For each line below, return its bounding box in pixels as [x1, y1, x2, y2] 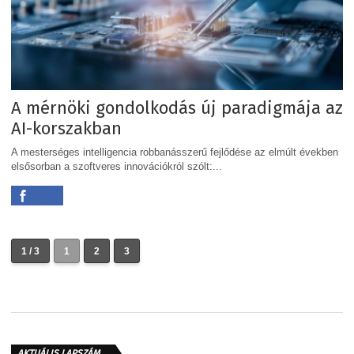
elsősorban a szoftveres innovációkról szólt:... [11, 160, 222, 173]
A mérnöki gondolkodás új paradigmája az [11, 97, 343, 119]
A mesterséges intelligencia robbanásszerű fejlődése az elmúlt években [11, 146, 338, 159]
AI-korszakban [11, 118, 122, 140]
